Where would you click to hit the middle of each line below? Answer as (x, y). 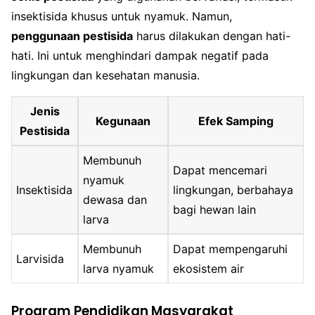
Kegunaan (123, 121)
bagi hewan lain (215, 210)
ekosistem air (209, 269)
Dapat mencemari (220, 171)
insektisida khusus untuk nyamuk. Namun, (122, 17)
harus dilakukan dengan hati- (212, 36)
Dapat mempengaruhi (231, 249)
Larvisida (40, 259)
